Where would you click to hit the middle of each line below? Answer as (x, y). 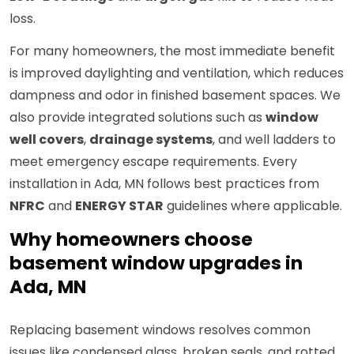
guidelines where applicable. (253, 206)
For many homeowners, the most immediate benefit (172, 51)
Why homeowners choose (131, 240)
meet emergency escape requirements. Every (153, 162)
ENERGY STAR (119, 206)
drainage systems (151, 140)
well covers (47, 140)
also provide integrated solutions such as (137, 118)
